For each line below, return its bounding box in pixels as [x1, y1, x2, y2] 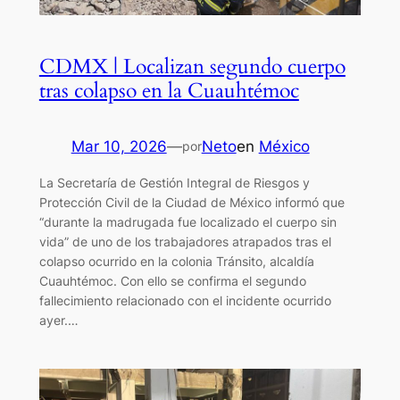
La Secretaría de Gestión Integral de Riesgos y [38, 174, 310, 190]
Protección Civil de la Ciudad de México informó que [38, 194, 345, 210]
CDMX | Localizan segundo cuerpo [38, 52, 346, 80]
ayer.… [38, 312, 79, 328]
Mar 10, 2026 [71, 137, 167, 155]
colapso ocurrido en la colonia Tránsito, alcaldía [38, 253, 314, 269]
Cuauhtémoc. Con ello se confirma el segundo [38, 272, 306, 288]
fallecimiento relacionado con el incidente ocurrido [38, 292, 331, 308]
